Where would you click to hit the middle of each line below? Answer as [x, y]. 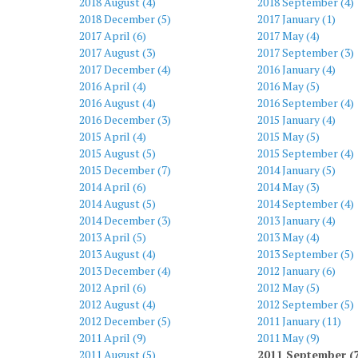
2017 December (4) [125, 69]
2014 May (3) [288, 187]
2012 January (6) [296, 270]
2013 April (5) [113, 237]
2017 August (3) [117, 52]
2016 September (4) [305, 103]
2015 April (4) [113, 136]
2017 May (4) [288, 36]
